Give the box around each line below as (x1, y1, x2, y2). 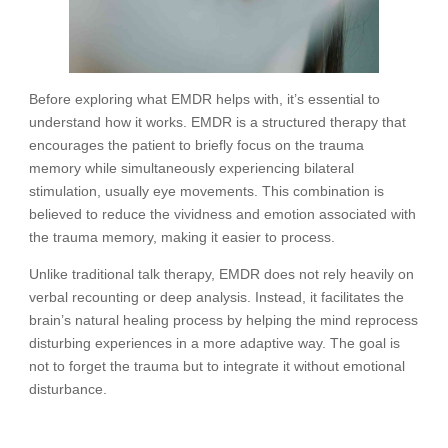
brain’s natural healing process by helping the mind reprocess (28, 311, 418, 328)
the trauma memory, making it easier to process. (28, 228, 339, 245)
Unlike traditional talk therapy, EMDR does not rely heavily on (28, 265, 414, 282)
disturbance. (28, 380, 107, 397)
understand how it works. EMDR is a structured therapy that (28, 113, 406, 130)
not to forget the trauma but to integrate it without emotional (28, 357, 405, 374)
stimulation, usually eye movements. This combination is (28, 182, 384, 199)
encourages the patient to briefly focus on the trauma (28, 136, 364, 153)
